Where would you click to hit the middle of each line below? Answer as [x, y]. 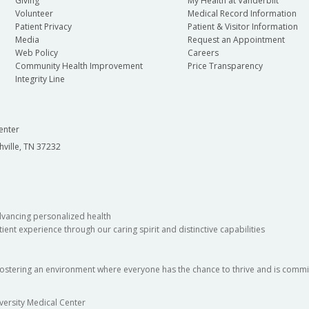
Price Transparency [225, 66]
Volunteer [34, 14]
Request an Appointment [236, 40]
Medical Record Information [242, 14]
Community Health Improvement [79, 66]
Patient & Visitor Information [242, 27]
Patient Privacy [43, 27]
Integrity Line [40, 79]
